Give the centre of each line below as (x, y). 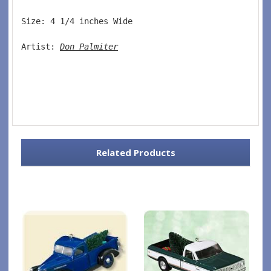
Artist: (41, 46)
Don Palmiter (89, 46)
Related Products (135, 152)
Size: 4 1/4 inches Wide (84, 21)
